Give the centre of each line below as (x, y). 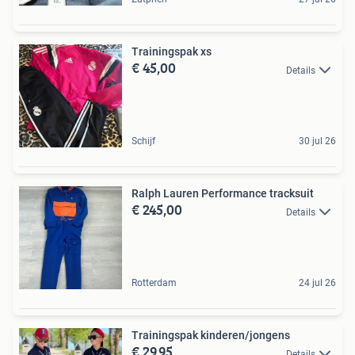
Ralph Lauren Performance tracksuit (223, 194)
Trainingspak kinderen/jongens (211, 336)
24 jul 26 (317, 283)
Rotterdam (154, 283)
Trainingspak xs (172, 52)
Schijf (143, 141)
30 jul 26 (317, 141)
